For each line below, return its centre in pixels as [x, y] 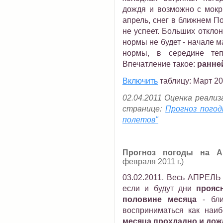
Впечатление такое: [160, 64]
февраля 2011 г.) [153, 162]
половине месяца [160, 199]
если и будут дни [160, 188]
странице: [144, 109]
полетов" [140, 120]
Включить [140, 81]
